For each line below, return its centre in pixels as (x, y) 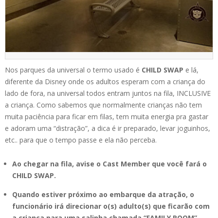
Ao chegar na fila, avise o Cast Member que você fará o (109, 163)
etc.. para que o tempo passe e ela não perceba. (81, 140)
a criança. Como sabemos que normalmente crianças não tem (103, 105)
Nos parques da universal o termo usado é (73, 70)
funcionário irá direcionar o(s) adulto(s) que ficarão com (111, 206)
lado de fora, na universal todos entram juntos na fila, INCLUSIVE (108, 93)
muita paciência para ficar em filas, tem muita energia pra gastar (107, 116)
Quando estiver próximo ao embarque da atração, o (103, 194)
